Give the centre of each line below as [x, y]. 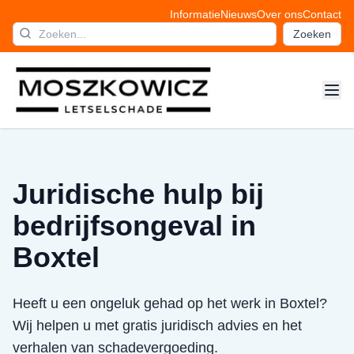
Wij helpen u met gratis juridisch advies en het [157, 326]
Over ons [280, 14]
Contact [322, 14]
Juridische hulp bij [138, 194]
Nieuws [239, 14]
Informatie [195, 14]
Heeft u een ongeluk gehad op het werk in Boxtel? [170, 303]
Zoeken [312, 34]
